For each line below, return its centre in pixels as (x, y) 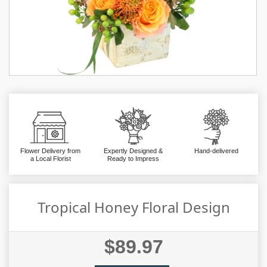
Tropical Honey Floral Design (133, 207)
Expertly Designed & (133, 150)
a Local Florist (50, 158)
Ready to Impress (133, 158)
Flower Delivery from (51, 150)
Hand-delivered (217, 150)
